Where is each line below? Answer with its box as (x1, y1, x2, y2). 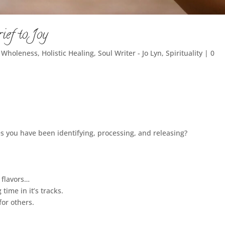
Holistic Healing (42, 48, 94, 58)
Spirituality (166, 48, 203, 58)
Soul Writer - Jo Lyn (98, 48, 162, 58)
